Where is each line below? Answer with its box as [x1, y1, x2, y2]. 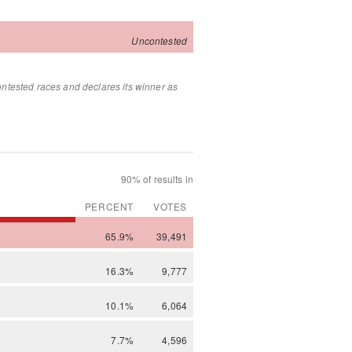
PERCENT [84, 199, 134, 213]
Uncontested [131, 34, 187, 47]
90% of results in [120, 171, 193, 185]
